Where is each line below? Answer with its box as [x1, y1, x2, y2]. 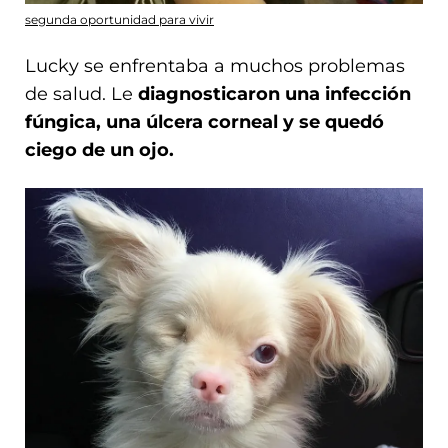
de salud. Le [25, 82, 138, 105]
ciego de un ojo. [25, 138, 174, 161]
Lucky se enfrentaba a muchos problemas [25, 54, 405, 77]
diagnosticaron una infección [138, 82, 411, 105]
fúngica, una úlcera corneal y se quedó [25, 110, 384, 133]
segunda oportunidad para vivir [25, 11, 214, 27]
